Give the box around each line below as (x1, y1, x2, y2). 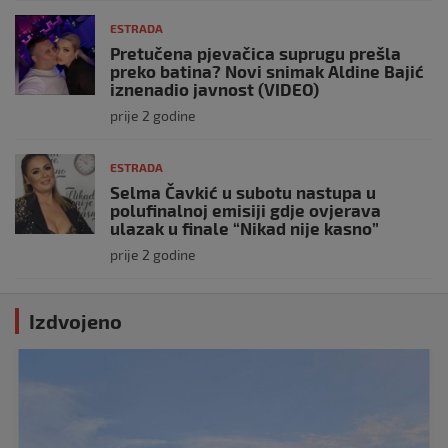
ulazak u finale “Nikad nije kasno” (110, 218, 379, 238)
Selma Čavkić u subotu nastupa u (110, 182, 376, 202)
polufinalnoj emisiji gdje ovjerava (110, 200, 381, 220)
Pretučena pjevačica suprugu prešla (110, 43, 401, 63)
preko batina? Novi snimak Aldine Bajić (110, 61, 424, 81)
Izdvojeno (29, 309, 122, 333)
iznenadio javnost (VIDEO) (110, 79, 319, 99)
